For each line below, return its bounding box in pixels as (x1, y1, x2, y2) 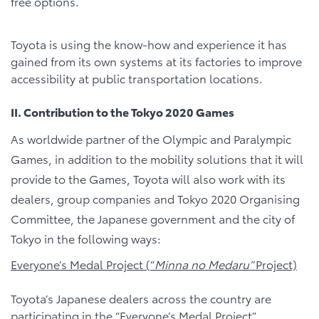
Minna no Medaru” (155, 255, 256, 272)
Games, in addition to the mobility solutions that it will (11, 150, 303, 167)
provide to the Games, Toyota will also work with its (11, 169, 286, 187)
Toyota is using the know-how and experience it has (11, 35, 287, 52)
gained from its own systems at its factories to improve (11, 52, 302, 69)
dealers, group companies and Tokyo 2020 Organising (11, 189, 300, 206)
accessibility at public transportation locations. (11, 69, 263, 86)
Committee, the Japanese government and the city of (11, 209, 295, 226)
